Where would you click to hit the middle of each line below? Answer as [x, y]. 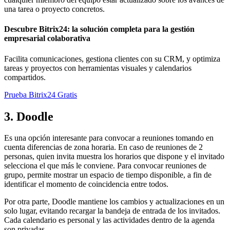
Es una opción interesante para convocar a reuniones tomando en [109, 138]
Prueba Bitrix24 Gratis [41, 94]
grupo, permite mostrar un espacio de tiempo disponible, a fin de [108, 175]
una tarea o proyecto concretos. [54, 9]
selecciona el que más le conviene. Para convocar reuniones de [105, 166]
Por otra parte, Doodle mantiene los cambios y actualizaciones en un [114, 202]
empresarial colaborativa [47, 39]
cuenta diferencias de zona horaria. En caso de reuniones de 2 [103, 147]
